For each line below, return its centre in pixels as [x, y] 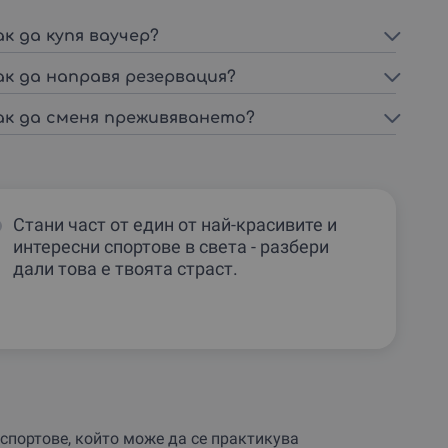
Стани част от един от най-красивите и [174, 224]
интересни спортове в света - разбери [170, 246]
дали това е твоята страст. [125, 268]
